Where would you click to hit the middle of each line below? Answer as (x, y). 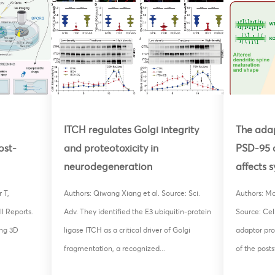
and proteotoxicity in (111, 148)
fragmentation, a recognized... (114, 248)
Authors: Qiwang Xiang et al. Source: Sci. (132, 193)
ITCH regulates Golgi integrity (131, 130)
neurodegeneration (108, 167)
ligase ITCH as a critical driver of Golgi (127, 230)
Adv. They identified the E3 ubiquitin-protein (137, 211)
